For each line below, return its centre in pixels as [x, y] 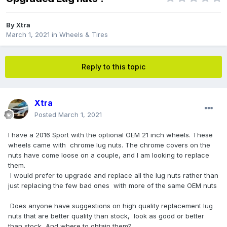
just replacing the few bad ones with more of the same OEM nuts [112, 186]
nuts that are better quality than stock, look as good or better [106, 216]
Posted [46, 115]
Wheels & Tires [84, 35]
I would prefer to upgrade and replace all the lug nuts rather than [113, 176]
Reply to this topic [113, 67]
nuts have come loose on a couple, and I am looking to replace [109, 155]
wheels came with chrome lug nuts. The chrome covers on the [109, 145]
